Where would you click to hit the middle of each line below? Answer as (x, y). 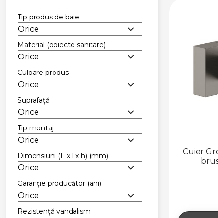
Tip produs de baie (48, 17)
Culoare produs (43, 72)
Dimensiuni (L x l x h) (53, 155)
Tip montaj (36, 128)
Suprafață (34, 100)
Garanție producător (52, 183)
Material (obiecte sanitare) (62, 45)
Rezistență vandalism (54, 211)
